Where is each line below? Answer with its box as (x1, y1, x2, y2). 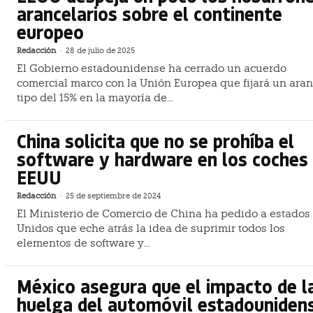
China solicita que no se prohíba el (17, 128, 294, 153)
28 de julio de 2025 (66, 46, 135, 56)
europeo (17, 20, 84, 45)
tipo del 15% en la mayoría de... (17, 92, 173, 105)
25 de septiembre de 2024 (66, 191, 161, 201)
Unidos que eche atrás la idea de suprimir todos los (17, 221, 285, 235)
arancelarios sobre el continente (17, 1, 282, 27)
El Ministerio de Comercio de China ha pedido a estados (17, 207, 310, 220)
